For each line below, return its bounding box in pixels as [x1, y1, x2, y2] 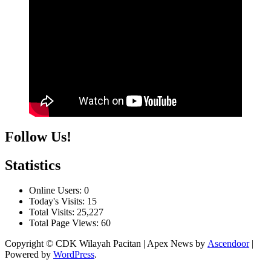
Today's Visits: [29, 196, 87, 207]
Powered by [5, 249, 53, 260]
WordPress [53, 249, 94, 260]
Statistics [5, 157, 60, 173]
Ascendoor [207, 238, 249, 249]
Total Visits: [29, 207, 77, 218]
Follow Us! [5, 128, 71, 145]
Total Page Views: [29, 218, 101, 229]
